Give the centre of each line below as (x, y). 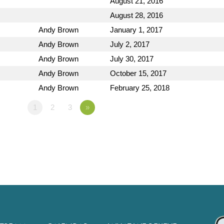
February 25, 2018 (140, 88)
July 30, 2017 (132, 59)
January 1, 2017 (136, 30)
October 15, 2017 (138, 73)
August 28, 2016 (136, 15)
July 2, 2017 (130, 44)
